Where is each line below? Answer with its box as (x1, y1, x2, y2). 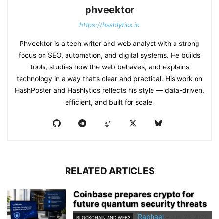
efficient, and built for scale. (65, 98, 154, 106)
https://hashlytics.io (79, 21, 140, 29)
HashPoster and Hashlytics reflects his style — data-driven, (15, 86, 204, 94)
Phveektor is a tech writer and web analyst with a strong (20, 39, 199, 47)
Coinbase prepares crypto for (73, 189, 194, 199)
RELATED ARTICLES (65, 165, 154, 176)
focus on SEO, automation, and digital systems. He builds (19, 51, 200, 59)
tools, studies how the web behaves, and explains (30, 63, 189, 71)
